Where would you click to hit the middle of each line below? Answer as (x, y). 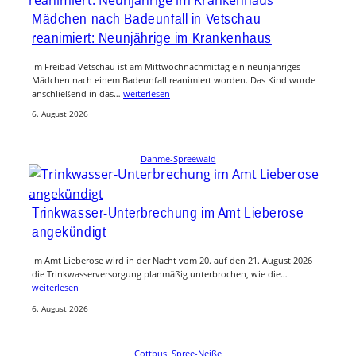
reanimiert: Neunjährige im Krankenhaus (152, 37)
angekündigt (69, 232)
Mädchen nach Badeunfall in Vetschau (147, 18)
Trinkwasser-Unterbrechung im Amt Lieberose (168, 213)
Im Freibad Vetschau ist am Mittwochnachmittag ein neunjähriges (166, 66)
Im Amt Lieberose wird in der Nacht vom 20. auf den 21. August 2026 (172, 261)
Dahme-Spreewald (178, 159)
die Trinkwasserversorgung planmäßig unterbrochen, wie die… (160, 274)
